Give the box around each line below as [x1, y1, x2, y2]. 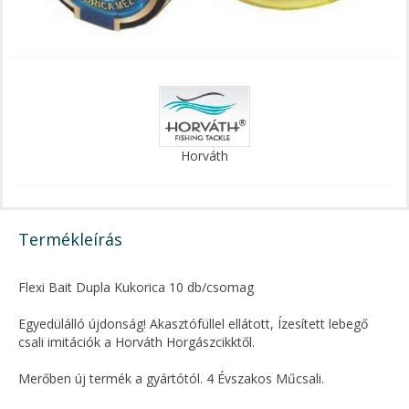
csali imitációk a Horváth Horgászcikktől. [18, 332, 255, 351]
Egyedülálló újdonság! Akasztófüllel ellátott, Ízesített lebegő [18, 314, 368, 332]
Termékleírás [18, 227, 122, 250]
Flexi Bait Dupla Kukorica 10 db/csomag [18, 278, 254, 296]
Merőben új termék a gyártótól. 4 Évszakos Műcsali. [18, 369, 324, 387]
